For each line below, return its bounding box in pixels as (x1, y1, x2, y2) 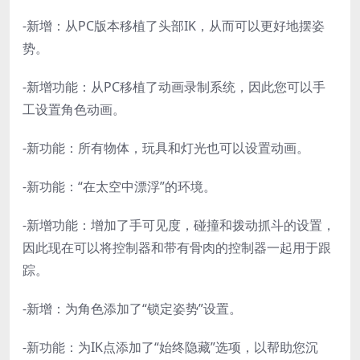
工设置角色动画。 (22, 100, 125, 119)
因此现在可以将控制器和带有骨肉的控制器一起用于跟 (22, 239, 331, 257)
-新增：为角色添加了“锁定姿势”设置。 (22, 300, 242, 318)
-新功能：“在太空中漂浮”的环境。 (22, 178, 216, 196)
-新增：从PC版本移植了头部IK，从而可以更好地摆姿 (22, 17, 325, 35)
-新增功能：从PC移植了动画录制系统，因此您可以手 (22, 78, 325, 96)
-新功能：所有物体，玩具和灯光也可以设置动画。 (22, 139, 309, 157)
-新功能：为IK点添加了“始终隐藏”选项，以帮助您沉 (22, 338, 318, 357)
